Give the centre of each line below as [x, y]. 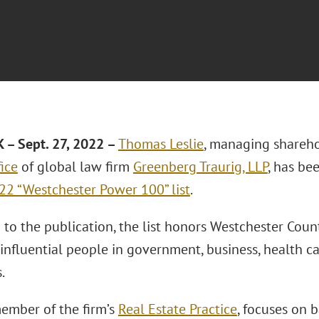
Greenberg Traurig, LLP [200, 167]
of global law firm [75, 167]
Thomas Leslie [161, 144]
